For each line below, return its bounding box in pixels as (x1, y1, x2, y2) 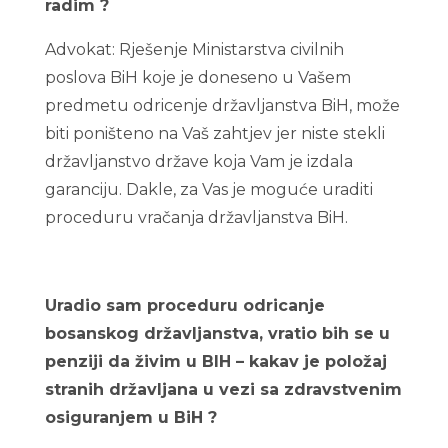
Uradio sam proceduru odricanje (44, 296, 325, 315)
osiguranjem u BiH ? (44, 408, 217, 427)
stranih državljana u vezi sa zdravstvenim (44, 380, 402, 399)
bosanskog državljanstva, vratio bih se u (44, 324, 390, 343)
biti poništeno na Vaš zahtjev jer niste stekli (44, 124, 385, 143)
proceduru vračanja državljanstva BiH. (44, 208, 348, 227)
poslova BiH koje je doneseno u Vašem (44, 68, 351, 87)
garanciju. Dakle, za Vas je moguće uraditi (44, 180, 373, 199)
